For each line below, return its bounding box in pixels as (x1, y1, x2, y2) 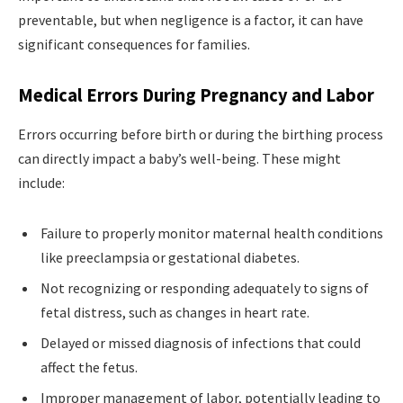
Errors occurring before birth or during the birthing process (18, 125, 383, 144)
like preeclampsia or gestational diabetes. (40, 248, 300, 267)
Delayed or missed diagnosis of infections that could (40, 334, 361, 353)
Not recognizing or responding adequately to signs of (40, 279, 369, 298)
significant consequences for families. (18, 35, 250, 54)
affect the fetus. (40, 358, 138, 377)
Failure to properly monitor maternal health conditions (40, 224, 383, 243)
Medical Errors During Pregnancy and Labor (18, 84, 374, 108)
